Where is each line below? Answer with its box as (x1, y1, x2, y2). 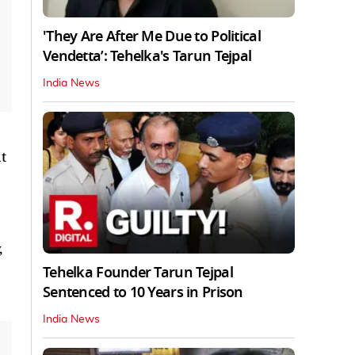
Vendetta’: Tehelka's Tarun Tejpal (43, 45, 252, 67)
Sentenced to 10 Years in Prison (43, 281, 243, 303)
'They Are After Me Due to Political (43, 25, 261, 47)
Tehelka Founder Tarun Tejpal (43, 261, 233, 283)
